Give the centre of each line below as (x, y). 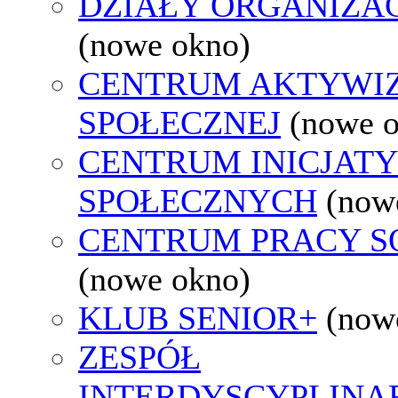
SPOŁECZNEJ (179, 122)
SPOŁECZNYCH (198, 200)
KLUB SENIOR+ (198, 318)
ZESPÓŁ (139, 357)
